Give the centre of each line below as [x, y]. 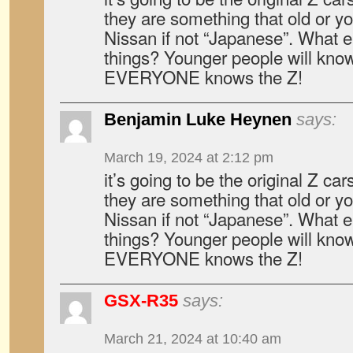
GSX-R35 [141, 301]
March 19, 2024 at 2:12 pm [189, 158]
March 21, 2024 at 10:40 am [193, 339]
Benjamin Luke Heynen [198, 119]
